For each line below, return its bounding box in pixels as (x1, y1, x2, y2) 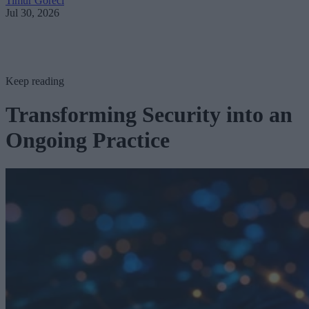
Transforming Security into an (6, 102, 292, 128)
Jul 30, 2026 (6, 6, 59, 19)
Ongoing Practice (6, 128, 170, 153)
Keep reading (6, 74, 64, 87)
